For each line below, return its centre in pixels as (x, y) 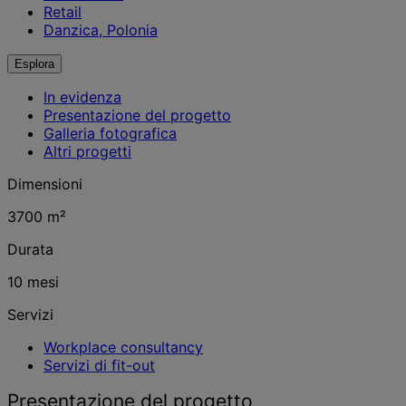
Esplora (34, 64)
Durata (30, 249)
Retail (63, 12)
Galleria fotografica (110, 133)
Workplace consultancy (123, 347)
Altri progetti (87, 151)
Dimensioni (45, 184)
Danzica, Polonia (101, 30)
